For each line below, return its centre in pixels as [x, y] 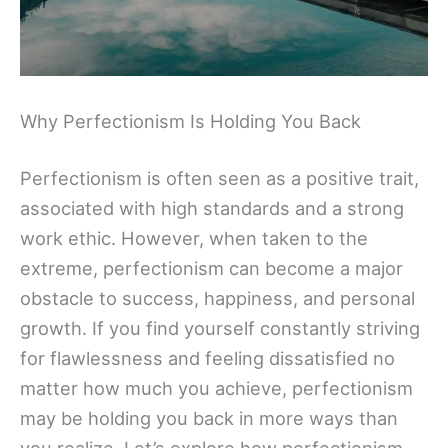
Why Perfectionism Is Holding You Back [190, 120]
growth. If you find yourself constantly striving [220, 328]
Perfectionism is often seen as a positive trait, [219, 178]
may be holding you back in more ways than [209, 418]
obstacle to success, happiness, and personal [217, 298]
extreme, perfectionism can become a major [211, 268]
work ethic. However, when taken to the [194, 238]
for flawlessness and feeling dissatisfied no [207, 358]
